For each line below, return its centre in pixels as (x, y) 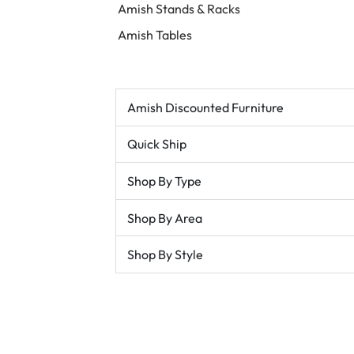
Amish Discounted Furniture (205, 107)
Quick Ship (156, 144)
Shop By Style (165, 255)
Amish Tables (154, 35)
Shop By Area (164, 218)
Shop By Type (164, 181)
